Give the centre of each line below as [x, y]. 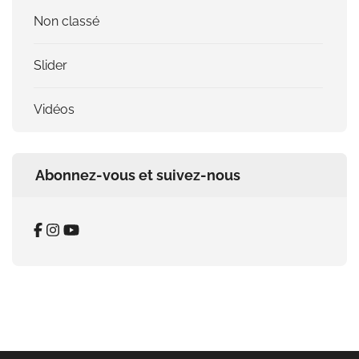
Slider [50, 65]
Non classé [67, 21]
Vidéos [54, 109]
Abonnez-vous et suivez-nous [138, 175]
